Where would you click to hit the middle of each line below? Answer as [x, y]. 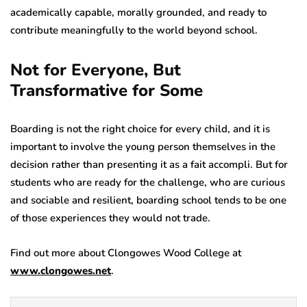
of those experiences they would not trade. [110, 218]
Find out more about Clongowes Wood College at [126, 253]
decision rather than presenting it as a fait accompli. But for [149, 164]
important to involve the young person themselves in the [143, 146]
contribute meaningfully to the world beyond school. [134, 30]
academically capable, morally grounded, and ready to [138, 12]
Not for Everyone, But [96, 70]
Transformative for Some [107, 90]
